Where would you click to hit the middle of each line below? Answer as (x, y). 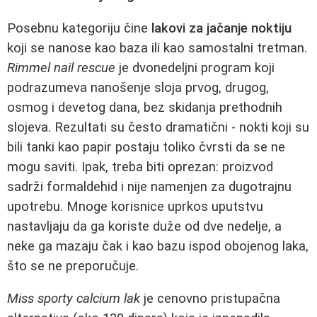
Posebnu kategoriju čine (79, 28)
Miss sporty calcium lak (74, 299)
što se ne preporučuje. (73, 266)
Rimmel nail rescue (61, 68)
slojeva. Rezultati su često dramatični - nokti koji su (158, 127)
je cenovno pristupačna (210, 299)
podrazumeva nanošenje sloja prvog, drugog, (138, 87)
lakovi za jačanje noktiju (221, 28)
